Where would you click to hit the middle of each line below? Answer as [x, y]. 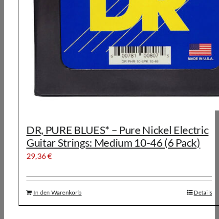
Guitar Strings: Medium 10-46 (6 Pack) [113, 142]
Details [203, 192]
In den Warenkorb [57, 192]
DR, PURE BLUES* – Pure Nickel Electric [118, 130]
